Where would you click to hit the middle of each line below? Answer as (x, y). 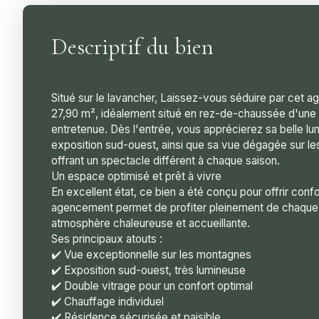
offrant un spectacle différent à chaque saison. (166, 160)
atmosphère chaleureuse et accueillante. (151, 223)
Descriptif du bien (132, 46)
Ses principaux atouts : (107, 239)
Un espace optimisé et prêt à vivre (136, 176)
